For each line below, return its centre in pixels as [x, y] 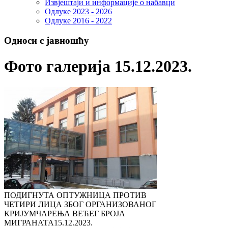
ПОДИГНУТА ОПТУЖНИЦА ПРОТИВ [75, 195]
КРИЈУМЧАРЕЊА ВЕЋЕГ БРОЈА [65, 213]
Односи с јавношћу [47, 41]
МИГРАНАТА [29, 222]
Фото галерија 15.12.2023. [98, 66]
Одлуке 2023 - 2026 [78, 12]
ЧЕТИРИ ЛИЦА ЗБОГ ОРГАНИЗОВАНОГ [80, 204]
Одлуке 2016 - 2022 [78, 21]
